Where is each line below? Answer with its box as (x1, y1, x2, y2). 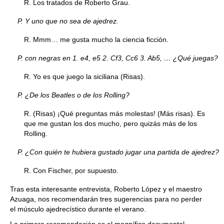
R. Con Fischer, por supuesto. (24, 166, 118, 174)
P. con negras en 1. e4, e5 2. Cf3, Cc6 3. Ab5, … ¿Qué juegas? (17, 54, 218, 62)
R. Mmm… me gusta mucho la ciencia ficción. (24, 35, 168, 43)
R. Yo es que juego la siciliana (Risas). (24, 72, 145, 80)
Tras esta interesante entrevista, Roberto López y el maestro (10, 185, 202, 193)
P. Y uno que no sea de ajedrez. (17, 17, 118, 25)
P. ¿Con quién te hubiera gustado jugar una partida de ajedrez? (17, 148, 219, 156)
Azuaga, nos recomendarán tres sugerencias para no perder (10, 195, 202, 203)
